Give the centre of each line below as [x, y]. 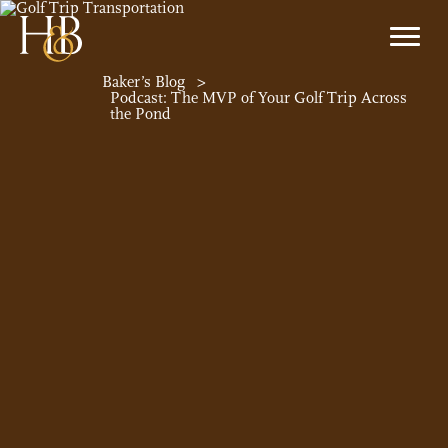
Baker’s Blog [143, 82]
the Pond [140, 114]
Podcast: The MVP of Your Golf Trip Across [258, 98]
